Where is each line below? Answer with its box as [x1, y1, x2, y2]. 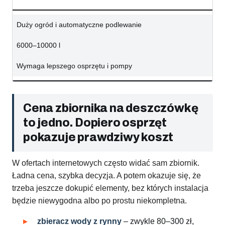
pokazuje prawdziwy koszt [23, 131, 174, 144]
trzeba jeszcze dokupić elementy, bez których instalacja [12, 184, 208, 193]
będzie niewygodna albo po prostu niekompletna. [12, 196, 187, 205]
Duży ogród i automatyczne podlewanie [17, 21, 142, 29]
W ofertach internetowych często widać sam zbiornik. [12, 159, 199, 168]
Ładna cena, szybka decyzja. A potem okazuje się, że [12, 171, 201, 180]
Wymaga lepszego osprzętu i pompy [17, 62, 132, 70]
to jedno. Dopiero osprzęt [23, 117, 167, 130]
